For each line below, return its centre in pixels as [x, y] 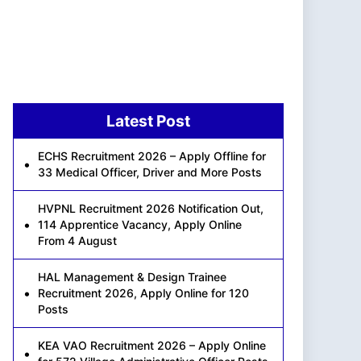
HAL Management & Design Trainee [132, 276]
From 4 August [77, 240]
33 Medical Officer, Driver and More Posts [150, 172]
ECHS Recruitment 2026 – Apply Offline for [152, 156]
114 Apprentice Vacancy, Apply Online [140, 224]
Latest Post [148, 120]
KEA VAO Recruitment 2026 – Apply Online [152, 345]
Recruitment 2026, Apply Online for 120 [143, 293]
